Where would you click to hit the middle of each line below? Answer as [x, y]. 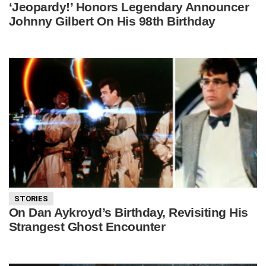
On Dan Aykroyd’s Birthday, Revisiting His [129, 212]
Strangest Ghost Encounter [87, 226]
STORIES [31, 198]
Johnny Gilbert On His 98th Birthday [112, 21]
